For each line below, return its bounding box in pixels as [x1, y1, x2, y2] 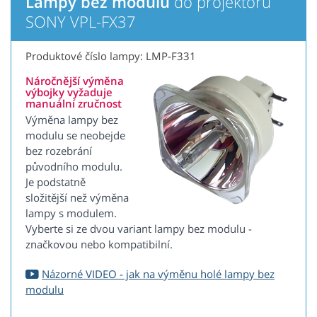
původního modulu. [25, 159, 122, 174]
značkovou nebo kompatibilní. [25, 237, 173, 252]
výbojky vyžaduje [25, 85, 113, 100]
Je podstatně [25, 175, 86, 190]
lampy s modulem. [25, 206, 117, 221]
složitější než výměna [25, 190, 129, 205]
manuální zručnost [25, 96, 122, 111]
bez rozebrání [25, 144, 92, 158]
